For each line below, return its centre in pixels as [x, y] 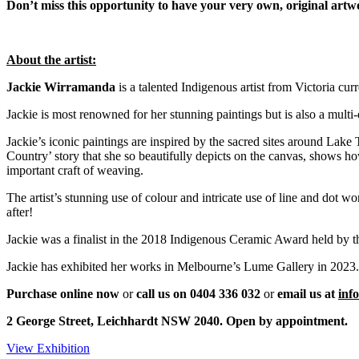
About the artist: [51, 60]
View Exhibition [48, 349]
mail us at [311, 294]
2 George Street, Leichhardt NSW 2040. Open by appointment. [179, 321]
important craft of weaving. [75, 171]
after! [20, 212]
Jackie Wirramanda [61, 87]
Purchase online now [63, 294]
